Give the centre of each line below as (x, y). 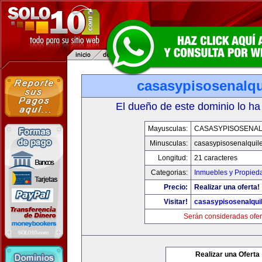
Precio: (176, 187)
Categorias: (169, 173)
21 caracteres (216, 158)
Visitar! (176, 202)
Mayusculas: (168, 129)
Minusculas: (169, 143)
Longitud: (173, 158)
